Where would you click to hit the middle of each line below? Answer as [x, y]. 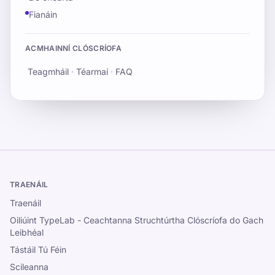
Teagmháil [48, 72]
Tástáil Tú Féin [38, 250]
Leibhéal [27, 232]
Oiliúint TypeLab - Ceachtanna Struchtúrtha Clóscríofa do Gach [137, 220]
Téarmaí [92, 72]
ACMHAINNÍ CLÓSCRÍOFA [73, 48]
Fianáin [43, 14]
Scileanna [29, 267]
